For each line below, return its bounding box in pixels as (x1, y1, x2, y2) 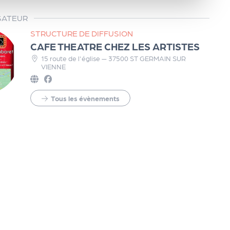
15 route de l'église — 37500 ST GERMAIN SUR (41, 54, 186, 63)
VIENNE (41, 62, 66, 71)
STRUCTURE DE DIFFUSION (30, 28, 133, 39)
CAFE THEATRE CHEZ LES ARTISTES (30, 40, 200, 52)
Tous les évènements (50, 93, 120, 102)
